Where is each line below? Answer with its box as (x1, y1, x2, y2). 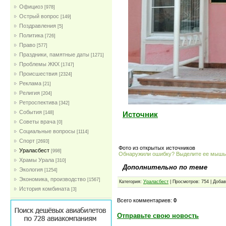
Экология (19, 166, 43, 173)
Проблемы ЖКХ (19, 61, 60, 67)
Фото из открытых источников (119, 144, 195, 151)
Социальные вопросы (19, 128, 75, 134)
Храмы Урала (19, 157, 54, 163)
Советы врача (19, 119, 55, 125)
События (19, 109, 42, 115)
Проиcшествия (19, 71, 58, 77)
